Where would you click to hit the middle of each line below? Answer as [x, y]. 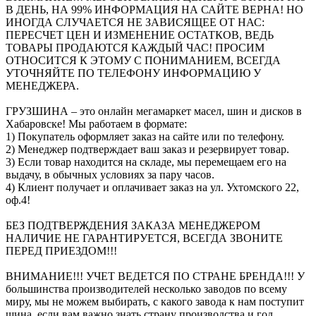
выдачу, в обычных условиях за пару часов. [110, 174]
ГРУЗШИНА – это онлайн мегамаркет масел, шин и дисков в [154, 111]
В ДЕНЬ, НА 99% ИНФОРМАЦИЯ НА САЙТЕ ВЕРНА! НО [154, 9]
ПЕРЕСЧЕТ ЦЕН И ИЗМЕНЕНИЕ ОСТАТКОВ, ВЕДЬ [140, 35]
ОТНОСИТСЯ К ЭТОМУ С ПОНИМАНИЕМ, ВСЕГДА [143, 60]
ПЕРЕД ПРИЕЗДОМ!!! [61, 250]
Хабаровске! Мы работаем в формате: [96, 123]
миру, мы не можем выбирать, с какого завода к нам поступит [155, 301]
